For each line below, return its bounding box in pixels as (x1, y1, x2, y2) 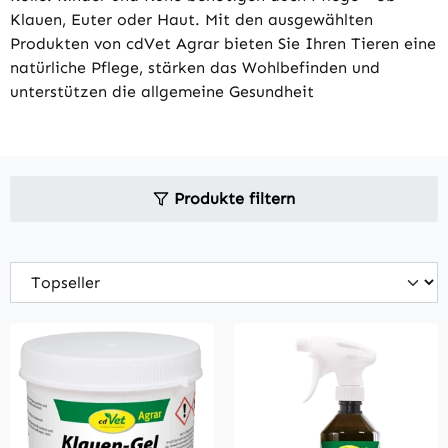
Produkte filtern (174, 189, 295, 209)
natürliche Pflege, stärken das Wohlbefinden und (10, 58, 380, 78)
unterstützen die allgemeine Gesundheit (10, 82, 314, 102)
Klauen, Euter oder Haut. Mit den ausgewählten (10, 10, 373, 30)
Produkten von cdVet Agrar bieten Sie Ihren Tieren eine (10, 34, 436, 54)
